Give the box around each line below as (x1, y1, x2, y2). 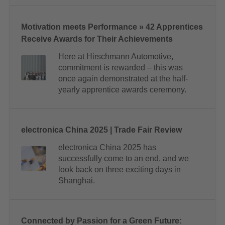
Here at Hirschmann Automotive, (58, 52, 173, 61)
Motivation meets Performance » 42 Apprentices (21, 23, 203, 32)
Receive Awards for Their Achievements (21, 35, 173, 44)
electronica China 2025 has (58, 143, 156, 152)
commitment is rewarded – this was (58, 63, 183, 72)
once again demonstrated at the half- (58, 74, 188, 83)
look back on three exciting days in (58, 165, 181, 174)
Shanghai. (58, 176, 95, 185)
